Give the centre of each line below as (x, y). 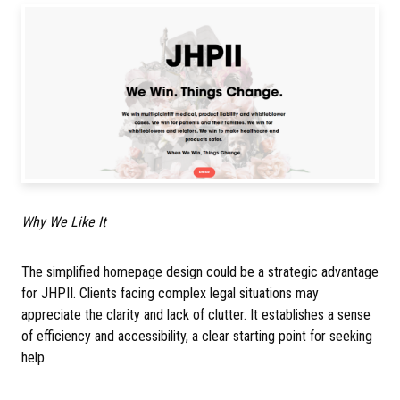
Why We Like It (64, 221)
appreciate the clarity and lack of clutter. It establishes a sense (196, 314)
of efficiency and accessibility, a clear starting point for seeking (197, 336)
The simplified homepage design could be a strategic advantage (200, 271)
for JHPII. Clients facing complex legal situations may (170, 293)
